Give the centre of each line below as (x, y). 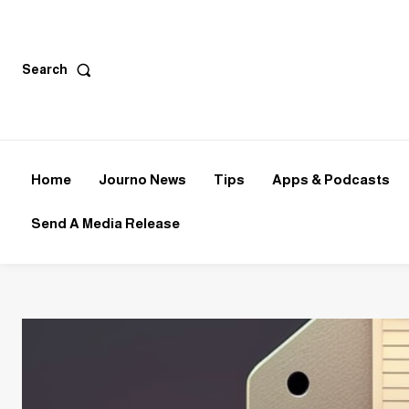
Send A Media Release (105, 223)
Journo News (142, 179)
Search (45, 70)
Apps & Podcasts (331, 179)
